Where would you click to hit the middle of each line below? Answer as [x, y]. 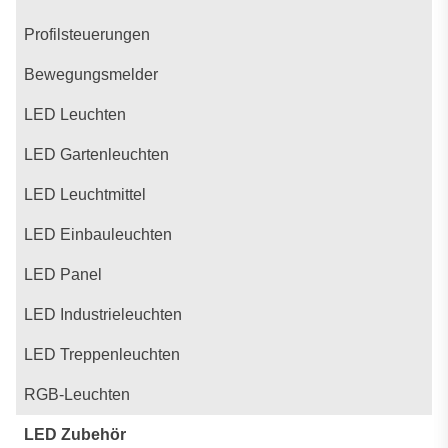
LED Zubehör [75, 434]
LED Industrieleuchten [103, 314]
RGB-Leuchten [77, 394]
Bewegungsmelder [91, 74]
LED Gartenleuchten [96, 154]
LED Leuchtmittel [85, 194]
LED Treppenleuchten [102, 354]
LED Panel [63, 274]
